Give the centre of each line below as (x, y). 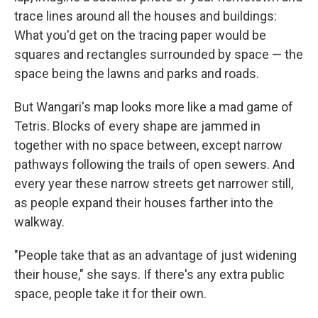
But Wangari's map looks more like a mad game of (154, 106)
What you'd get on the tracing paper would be (140, 35)
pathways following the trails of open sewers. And (154, 164)
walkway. (39, 221)
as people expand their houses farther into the (144, 202)
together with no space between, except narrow (148, 145)
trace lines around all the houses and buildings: (146, 16)
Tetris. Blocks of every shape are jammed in (137, 126)
